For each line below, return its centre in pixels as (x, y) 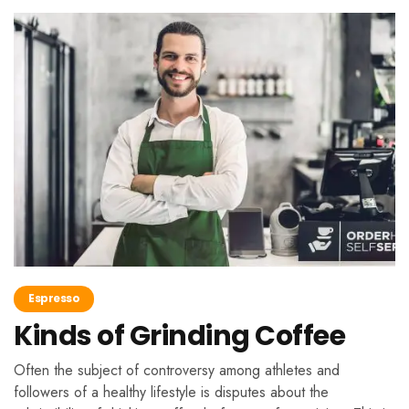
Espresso (54, 299)
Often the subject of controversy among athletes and (177, 371)
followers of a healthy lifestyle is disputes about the (171, 393)
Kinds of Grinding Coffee (179, 336)
